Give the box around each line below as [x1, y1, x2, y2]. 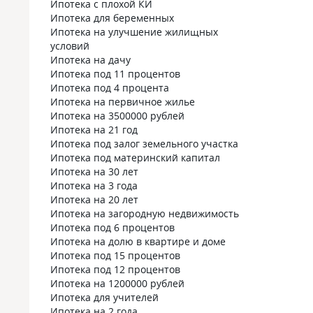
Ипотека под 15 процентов [50, 249, 180, 262]
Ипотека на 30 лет [50, 165, 138, 178]
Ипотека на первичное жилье [50, 95, 195, 108]
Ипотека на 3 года [50, 179, 138, 192]
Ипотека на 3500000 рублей [50, 109, 184, 122]
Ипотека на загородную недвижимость [50, 207, 239, 220]
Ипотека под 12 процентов [50, 263, 180, 276]
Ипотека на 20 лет [50, 193, 138, 206]
